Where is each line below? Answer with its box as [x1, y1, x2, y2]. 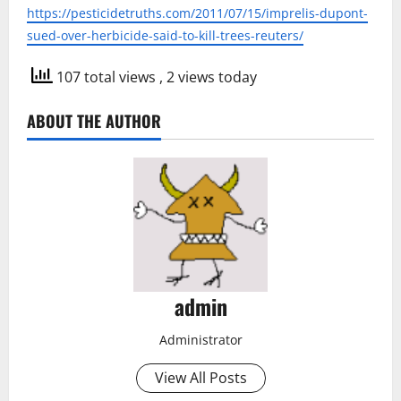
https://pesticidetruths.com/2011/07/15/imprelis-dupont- [27, 4, 368, 21]
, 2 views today [159, 66, 257, 87]
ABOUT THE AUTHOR [27, 109, 161, 132]
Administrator [158, 331, 243, 348]
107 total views [53, 66, 159, 87]
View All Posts [154, 368, 247, 388]
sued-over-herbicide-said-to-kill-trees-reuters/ [27, 27, 303, 44]
